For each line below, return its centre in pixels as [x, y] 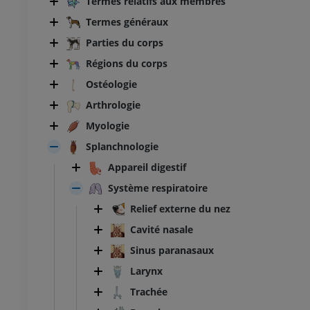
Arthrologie [113, 105]
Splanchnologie [122, 147]
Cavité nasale [162, 230]
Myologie [108, 126]
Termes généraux [127, 22]
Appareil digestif [147, 167]
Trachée [149, 292]
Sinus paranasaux [172, 250]
